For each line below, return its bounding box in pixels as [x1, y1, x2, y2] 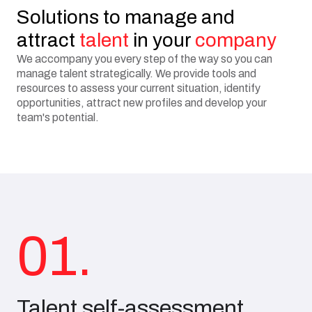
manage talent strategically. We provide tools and [17, 68, 256, 79]
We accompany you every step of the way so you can [17, 53, 272, 65]
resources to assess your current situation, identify [17, 82, 260, 94]
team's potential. [17, 111, 99, 123]
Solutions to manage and [17, 6, 235, 28]
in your [129, 29, 195, 51]
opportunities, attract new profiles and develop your [17, 97, 267, 109]
